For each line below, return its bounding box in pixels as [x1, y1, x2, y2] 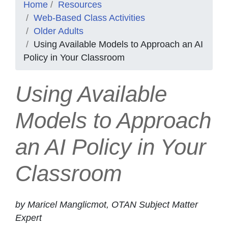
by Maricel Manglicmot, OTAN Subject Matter [15, 199, 198, 210]
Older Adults [34, 26, 83, 37]
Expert [15, 212, 42, 223]
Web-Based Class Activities [34, 13, 145, 23]
